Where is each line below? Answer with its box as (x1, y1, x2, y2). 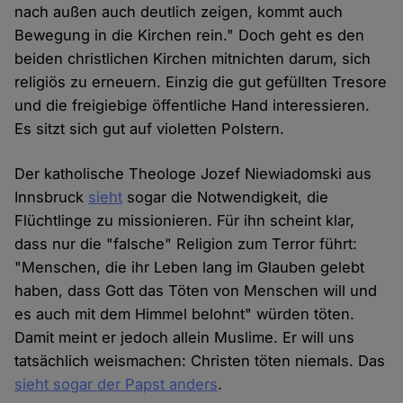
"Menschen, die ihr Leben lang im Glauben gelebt (14, 258, 365, 277)
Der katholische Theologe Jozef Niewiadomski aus (14, 165, 372, 184)
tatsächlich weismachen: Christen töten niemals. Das (14, 352, 386, 371)
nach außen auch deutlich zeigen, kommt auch (14, 3, 344, 22)
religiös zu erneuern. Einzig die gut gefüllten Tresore (14, 73, 388, 92)
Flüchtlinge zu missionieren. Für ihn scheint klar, (14, 211, 355, 230)
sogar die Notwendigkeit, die (122, 188, 329, 207)
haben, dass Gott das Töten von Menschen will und (14, 282, 378, 300)
